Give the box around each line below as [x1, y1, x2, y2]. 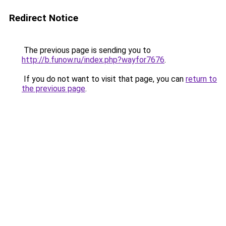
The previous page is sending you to [22, 45, 151, 55]
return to [186, 74, 217, 84]
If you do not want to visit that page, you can [22, 74, 186, 84]
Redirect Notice [9, 12, 78, 24]
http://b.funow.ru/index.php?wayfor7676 [22, 55, 164, 65]
